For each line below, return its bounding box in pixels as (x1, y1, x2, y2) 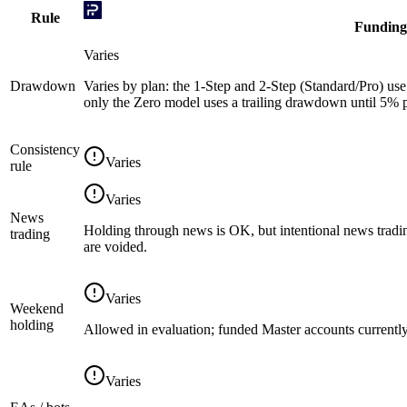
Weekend (10, 300, 64, 316)
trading (10, 225, 50, 242)
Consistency (10, 141, 80, 157)
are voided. (84, 238, 147, 254)
